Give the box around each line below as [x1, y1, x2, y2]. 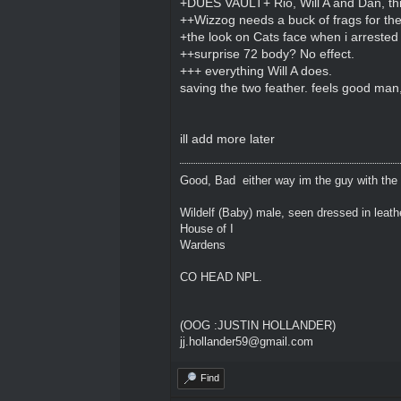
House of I [179, 221, 234, 235]
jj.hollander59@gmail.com [179, 334, 313, 348]
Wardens [179, 237, 226, 252]
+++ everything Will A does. [179, 63, 332, 78]
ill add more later [179, 131, 275, 146]
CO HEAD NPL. [179, 269, 262, 284]
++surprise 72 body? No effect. [179, 46, 354, 61]
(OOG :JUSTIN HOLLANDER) [179, 318, 336, 332]
